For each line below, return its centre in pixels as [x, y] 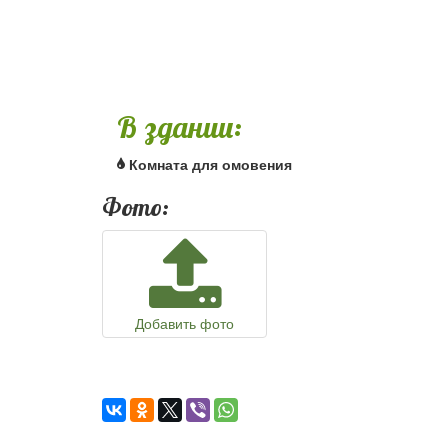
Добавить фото [184, 323]
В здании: [179, 127]
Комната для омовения [210, 164]
